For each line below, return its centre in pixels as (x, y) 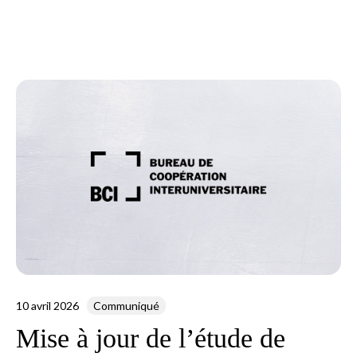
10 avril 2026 (48, 305)
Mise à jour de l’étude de (151, 338)
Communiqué (127, 305)
